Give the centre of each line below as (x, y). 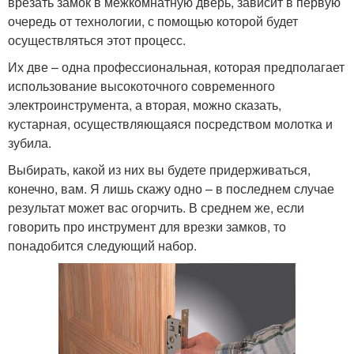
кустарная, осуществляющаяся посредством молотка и (170, 124)
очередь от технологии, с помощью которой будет (153, 21)
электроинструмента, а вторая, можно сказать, (145, 105)
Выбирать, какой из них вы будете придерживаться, (159, 170)
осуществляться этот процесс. (98, 40)
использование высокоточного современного (141, 86)
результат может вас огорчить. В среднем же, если (156, 208)
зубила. (30, 143)
